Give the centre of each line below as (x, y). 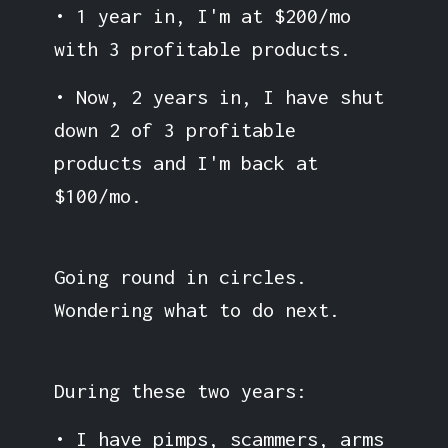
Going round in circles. (180, 276)
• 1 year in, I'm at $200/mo (202, 15)
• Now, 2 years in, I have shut (218, 96)
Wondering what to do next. (196, 309)
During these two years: (180, 390)
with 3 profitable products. (202, 48)
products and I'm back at (185, 162)
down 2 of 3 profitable (174, 129)
